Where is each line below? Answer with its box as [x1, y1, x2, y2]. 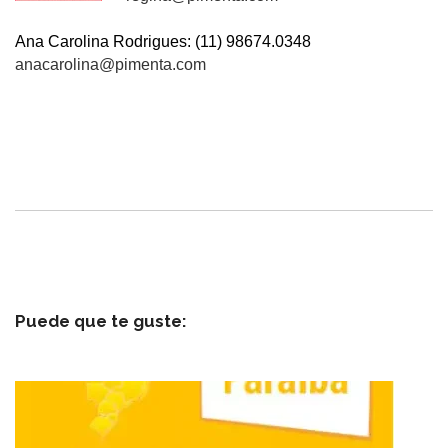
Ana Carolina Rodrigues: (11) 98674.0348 [15, 33, 311, 51]
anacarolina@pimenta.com [15, 56, 206, 74]
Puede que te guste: [15, 310, 186, 331]
